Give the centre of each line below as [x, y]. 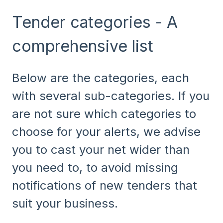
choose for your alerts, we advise [106, 132]
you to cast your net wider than [101, 150]
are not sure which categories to [104, 114]
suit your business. [65, 204]
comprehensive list [83, 46]
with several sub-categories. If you [111, 96]
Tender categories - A [95, 22]
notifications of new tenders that [105, 186]
